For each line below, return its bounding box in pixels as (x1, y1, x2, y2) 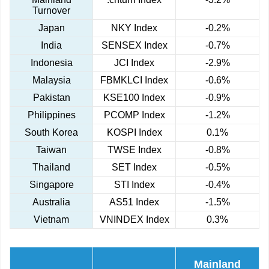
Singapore (29, 180, 74, 190)
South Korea (25, 127, 78, 138)
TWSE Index (107, 145, 162, 156)
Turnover (32, 5, 70, 16)
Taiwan (36, 145, 67, 156)
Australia (32, 197, 70, 208)
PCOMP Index (103, 110, 165, 121)
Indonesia (30, 58, 73, 68)
